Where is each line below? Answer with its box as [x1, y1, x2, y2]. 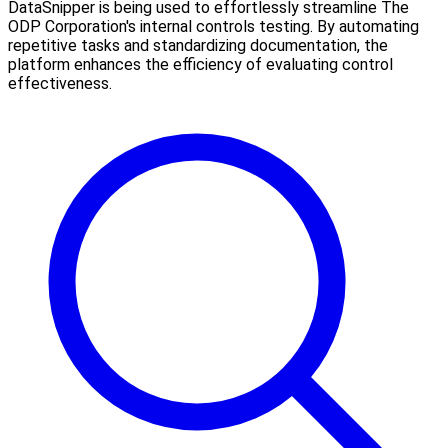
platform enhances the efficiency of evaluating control [8, 54, 393, 74]
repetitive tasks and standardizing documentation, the [8, 35, 388, 55]
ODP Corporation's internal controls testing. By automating [8, 16, 419, 36]
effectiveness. [8, 73, 112, 93]
